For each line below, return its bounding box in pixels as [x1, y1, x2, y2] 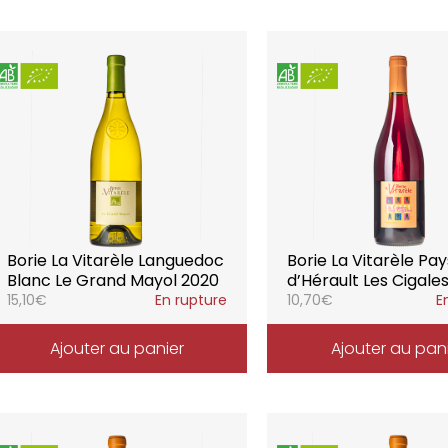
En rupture [155, 290, 228, 310]
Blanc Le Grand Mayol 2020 [6, 269, 219, 292]
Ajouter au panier [49, 337, 184, 360]
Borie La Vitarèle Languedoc [6, 249, 224, 272]
